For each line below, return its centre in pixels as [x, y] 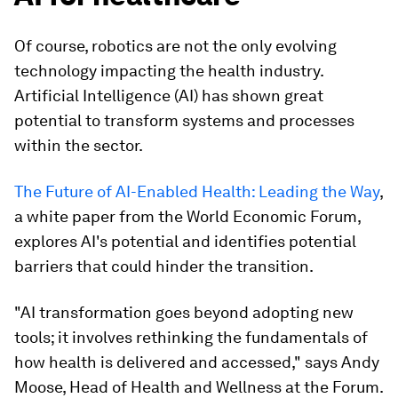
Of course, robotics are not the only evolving [175, 46]
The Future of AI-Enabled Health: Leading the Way [197, 191]
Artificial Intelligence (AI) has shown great [169, 96]
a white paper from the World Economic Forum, [187, 216]
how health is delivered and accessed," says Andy [197, 362]
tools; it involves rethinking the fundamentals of [191, 337]
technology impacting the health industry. [169, 71]
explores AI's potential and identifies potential [185, 241]
